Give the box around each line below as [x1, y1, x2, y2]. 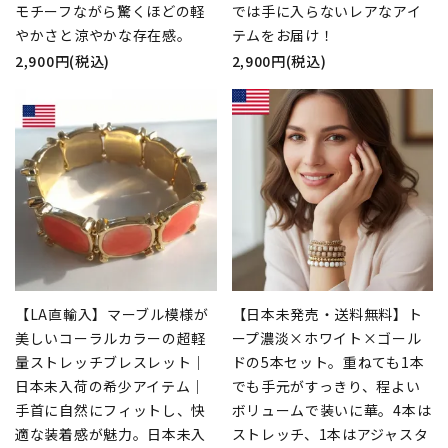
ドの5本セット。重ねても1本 [231, 351, 425, 372]
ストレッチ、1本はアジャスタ [231, 423, 429, 444]
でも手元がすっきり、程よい [231, 375, 421, 396]
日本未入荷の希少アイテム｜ [15, 375, 206, 396]
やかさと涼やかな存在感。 [15, 25, 192, 45]
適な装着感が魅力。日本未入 [15, 423, 207, 444]
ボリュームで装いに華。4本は [231, 399, 432, 420]
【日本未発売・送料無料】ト [231, 303, 423, 324]
